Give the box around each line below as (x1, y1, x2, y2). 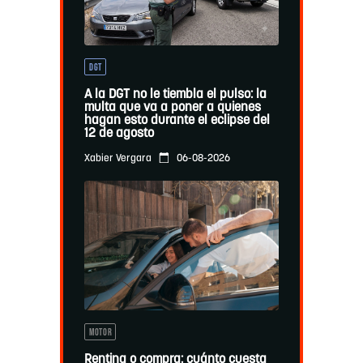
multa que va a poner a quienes (83, 101, 261, 115)
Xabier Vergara (83, 153, 152, 164)
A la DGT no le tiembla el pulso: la (83, 88, 267, 102)
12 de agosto (83, 127, 154, 141)
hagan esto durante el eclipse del (83, 114, 270, 128)
